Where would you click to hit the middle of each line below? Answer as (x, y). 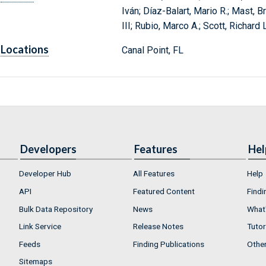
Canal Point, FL (152, 50)
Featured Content (164, 191)
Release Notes (158, 227)
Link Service (40, 227)
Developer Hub (45, 174)
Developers (48, 149)
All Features (154, 174)
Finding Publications (169, 244)
